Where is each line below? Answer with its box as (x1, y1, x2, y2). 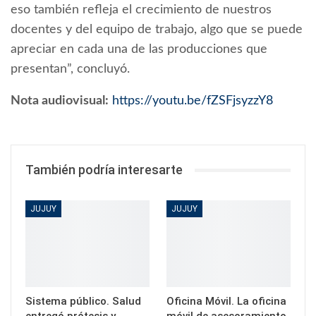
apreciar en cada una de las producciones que (11, 43, 267, 56)
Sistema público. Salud (25, 295, 141, 308)
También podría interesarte (25, 162, 183, 178)
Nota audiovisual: (11, 95, 109, 108)
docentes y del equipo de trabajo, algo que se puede (11, 23, 303, 37)
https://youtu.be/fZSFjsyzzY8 (112, 95, 273, 108)
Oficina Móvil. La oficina (166, 295, 286, 308)
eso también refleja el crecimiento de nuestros (11, 4, 272, 17)
